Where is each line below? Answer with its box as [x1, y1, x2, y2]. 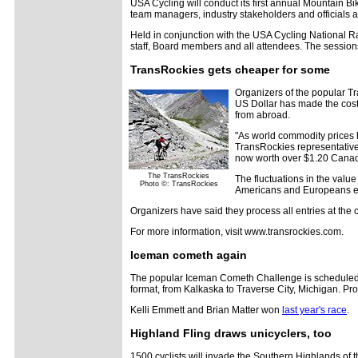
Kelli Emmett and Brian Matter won [130, 304, 282, 316]
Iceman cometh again [130, 249, 247, 261]
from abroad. [235, 109, 290, 121]
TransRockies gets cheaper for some [130, 63, 330, 76]
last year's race [282, 304, 347, 316]
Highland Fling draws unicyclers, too [130, 327, 332, 340]
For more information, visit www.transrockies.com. [130, 226, 344, 237]
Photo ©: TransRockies [139, 180, 218, 188]
